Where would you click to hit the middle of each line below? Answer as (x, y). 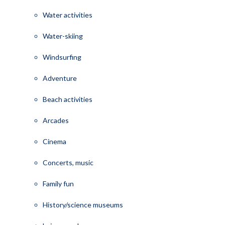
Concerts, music (68, 162)
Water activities (67, 15)
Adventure (60, 78)
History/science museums (83, 204)
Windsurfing (62, 57)
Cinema (54, 141)
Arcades (55, 120)
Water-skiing (63, 36)
